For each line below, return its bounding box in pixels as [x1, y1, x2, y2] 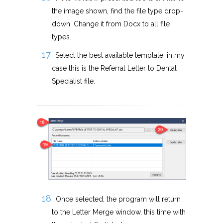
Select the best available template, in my [55, 51, 185, 60]
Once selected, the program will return [56, 195, 181, 204]
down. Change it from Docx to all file [52, 20, 170, 28]
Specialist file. [52, 77, 95, 86]
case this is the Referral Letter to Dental [52, 64, 177, 73]
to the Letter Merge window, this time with [52, 208, 186, 217]
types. [52, 33, 71, 41]
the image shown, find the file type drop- [52, 7, 183, 15]
